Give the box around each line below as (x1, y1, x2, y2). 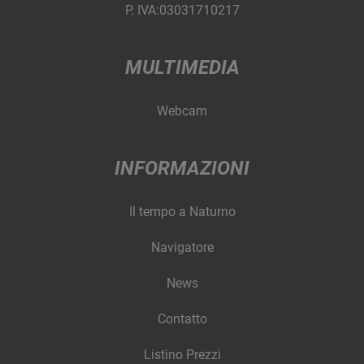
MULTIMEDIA (124, 55, 240, 79)
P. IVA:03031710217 (124, 2, 240, 19)
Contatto (157, 310, 207, 327)
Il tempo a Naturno (128, 203, 236, 219)
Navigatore (150, 239, 214, 255)
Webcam (157, 102, 207, 119)
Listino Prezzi (143, 346, 221, 362)
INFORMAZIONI (115, 156, 249, 180)
